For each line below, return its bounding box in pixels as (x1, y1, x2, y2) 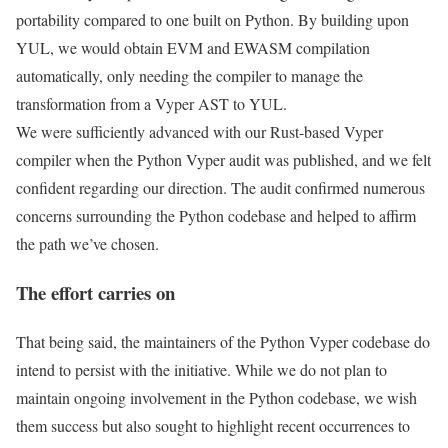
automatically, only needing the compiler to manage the (16, 65, 363, 87)
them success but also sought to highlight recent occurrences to (16, 414, 410, 436)
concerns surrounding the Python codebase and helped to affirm (16, 205, 416, 227)
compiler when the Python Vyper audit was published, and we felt (16, 149, 431, 171)
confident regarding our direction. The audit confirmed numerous (16, 177, 425, 199)
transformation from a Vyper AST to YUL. (16, 93, 287, 115)
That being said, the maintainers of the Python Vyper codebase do (16, 330, 430, 352)
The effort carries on (16, 278, 175, 306)
